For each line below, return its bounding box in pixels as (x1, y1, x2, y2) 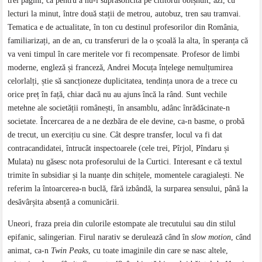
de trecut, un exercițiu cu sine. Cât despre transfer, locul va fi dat (8, 130, 223, 139)
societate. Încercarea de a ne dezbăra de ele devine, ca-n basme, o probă (8, 116, 245, 126)
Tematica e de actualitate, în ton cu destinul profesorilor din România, (8, 22, 240, 32)
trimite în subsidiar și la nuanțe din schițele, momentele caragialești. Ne (8, 170, 244, 180)
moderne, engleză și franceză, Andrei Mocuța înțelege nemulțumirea (8, 63, 233, 72)
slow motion (191, 232, 232, 242)
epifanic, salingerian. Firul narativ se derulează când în (8, 232, 192, 242)
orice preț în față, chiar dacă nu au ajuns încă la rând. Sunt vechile (8, 89, 227, 99)
